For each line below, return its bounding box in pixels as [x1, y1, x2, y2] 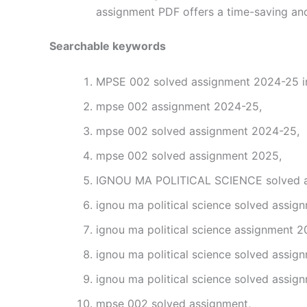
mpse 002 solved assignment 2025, [96, 148, 282, 162]
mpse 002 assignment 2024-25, [96, 99, 262, 113]
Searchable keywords [49, 39, 166, 53]
